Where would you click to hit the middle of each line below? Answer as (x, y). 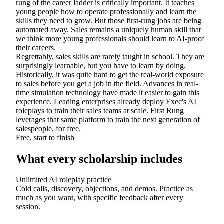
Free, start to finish (45, 137)
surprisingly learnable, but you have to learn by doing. (101, 65)
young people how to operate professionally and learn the (106, 11)
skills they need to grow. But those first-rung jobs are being (109, 20)
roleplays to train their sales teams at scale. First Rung (100, 110)
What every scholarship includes (99, 159)
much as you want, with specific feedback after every (100, 198)
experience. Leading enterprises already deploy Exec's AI (106, 101)
